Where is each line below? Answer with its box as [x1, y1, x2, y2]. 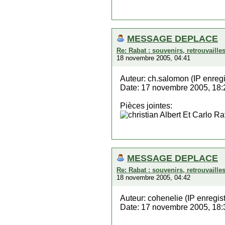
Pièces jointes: [120, 101, 172, 110]
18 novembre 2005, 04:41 [117, 54, 190, 62]
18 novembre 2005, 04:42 [117, 174, 190, 181]
